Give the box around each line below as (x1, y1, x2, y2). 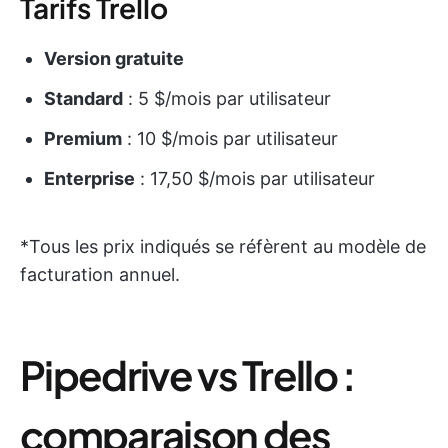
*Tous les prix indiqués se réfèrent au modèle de (20, 235, 426, 257)
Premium (44, 127, 122, 149)
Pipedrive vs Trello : (20, 348, 355, 400)
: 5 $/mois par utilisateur (123, 87, 331, 109)
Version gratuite (44, 47, 184, 69)
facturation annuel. (20, 263, 180, 285)
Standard (44, 87, 123, 109)
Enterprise (44, 167, 135, 189)
